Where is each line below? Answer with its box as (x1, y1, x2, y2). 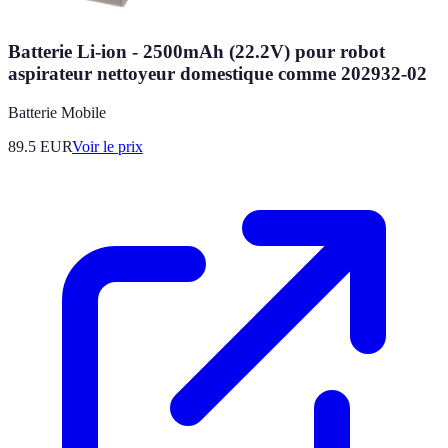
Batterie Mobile (8, 104, 106, 122)
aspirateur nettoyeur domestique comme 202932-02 (8, 63, 427, 85)
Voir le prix (72, 138, 143, 156)
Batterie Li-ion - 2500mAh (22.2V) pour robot (8, 41, 385, 63)
